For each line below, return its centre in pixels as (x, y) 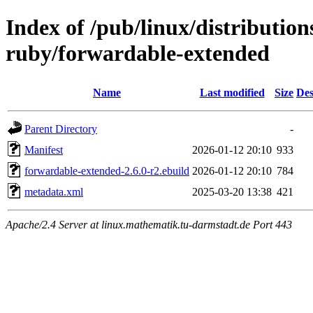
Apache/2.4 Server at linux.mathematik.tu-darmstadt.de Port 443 (149, 224)
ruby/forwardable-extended (138, 53)
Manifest (44, 150)
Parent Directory (61, 129)
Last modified (232, 92)
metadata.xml (54, 191)
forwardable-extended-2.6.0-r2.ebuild (107, 170)
